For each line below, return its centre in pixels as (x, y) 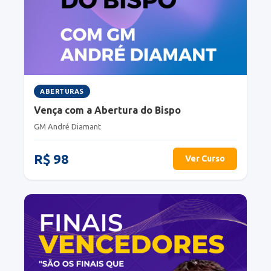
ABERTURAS (62, 91)
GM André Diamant (67, 126)
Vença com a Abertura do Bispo (107, 110)
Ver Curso (205, 158)
